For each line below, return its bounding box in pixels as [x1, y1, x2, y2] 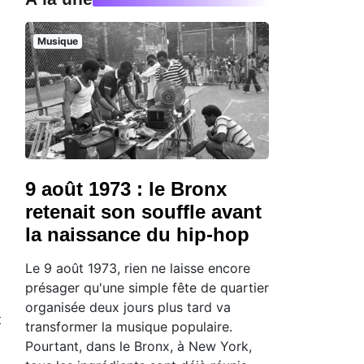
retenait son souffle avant [25, 200, 262, 223]
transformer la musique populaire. [25, 318, 232, 335]
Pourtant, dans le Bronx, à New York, [25, 337, 252, 354]
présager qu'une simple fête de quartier [25, 279, 269, 296]
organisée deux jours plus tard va [25, 298, 231, 315]
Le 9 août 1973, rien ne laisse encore [25, 259, 250, 276]
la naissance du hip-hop [25, 223, 249, 245]
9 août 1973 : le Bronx [25, 177, 227, 200]
